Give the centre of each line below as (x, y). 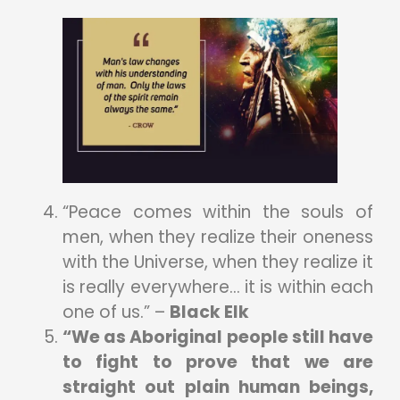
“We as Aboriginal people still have (218, 337)
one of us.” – (116, 312)
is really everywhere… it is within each (218, 287)
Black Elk (209, 312)
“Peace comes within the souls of (218, 212)
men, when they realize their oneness (218, 237)
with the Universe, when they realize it (218, 262)
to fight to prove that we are (218, 362)
